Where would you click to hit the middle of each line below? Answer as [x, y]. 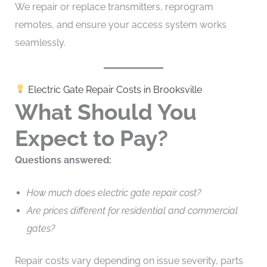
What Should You [105, 112]
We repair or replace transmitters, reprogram [114, 7]
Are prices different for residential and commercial [132, 211]
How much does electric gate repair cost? [114, 193]
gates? [41, 229]
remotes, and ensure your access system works [120, 25]
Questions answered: [63, 160]
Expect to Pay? [91, 138]
